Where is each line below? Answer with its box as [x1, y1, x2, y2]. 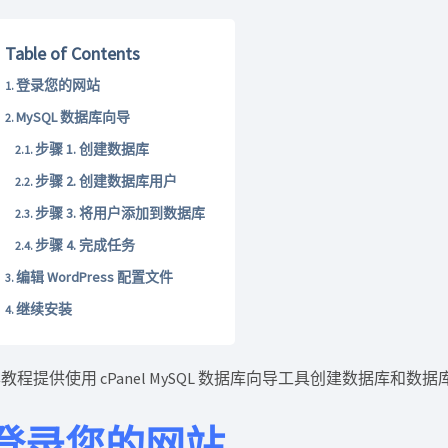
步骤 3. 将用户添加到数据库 [35, 204, 206, 222]
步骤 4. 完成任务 [35, 236, 136, 254]
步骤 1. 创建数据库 [35, 140, 150, 158]
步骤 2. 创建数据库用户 [35, 172, 178, 190]
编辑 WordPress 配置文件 [16, 268, 174, 286]
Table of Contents [5, 42, 141, 65]
